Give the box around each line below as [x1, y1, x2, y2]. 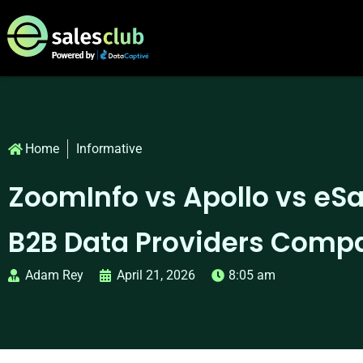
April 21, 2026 [117, 267, 195, 284]
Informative [76, 141, 142, 157]
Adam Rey [25, 267, 83, 284]
